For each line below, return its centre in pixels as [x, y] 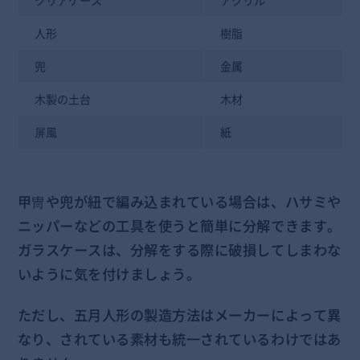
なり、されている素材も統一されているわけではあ [179, 340]
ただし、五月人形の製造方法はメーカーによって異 [179, 315]
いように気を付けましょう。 [109, 274]
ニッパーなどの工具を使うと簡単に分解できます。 [179, 225]
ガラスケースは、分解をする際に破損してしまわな [179, 250]
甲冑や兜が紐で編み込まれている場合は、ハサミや [179, 201]
